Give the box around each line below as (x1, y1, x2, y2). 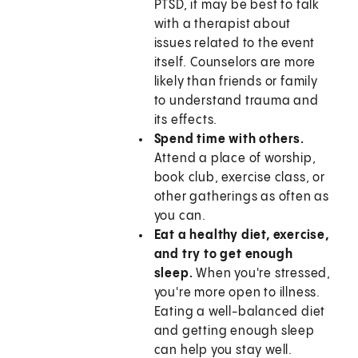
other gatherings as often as (153, 190, 330, 205)
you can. (153, 209, 207, 224)
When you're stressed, (196, 267, 332, 281)
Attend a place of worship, (153, 152, 316, 166)
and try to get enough (153, 248, 293, 262)
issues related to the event (153, 37, 316, 51)
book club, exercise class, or (153, 171, 325, 185)
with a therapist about (153, 18, 292, 32)
